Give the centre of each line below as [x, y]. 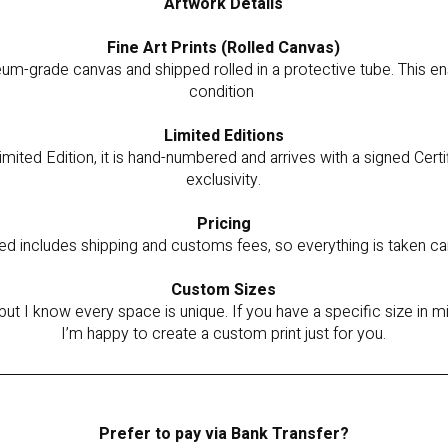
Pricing [223, 224]
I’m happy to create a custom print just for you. [223, 334]
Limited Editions [223, 136]
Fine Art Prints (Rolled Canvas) [223, 48]
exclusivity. [223, 180]
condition [223, 92]
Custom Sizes [223, 290]
